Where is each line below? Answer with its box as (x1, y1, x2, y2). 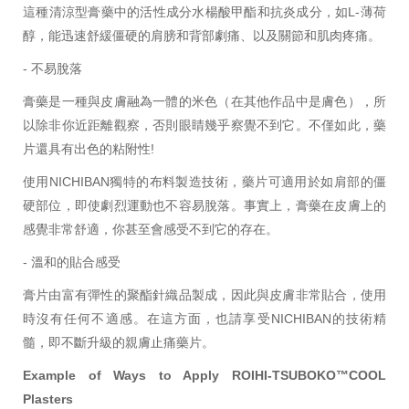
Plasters (23, 391, 73, 406)
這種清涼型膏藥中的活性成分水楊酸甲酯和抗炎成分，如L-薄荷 (23, 4, 386, 19)
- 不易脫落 (23, 60, 82, 76)
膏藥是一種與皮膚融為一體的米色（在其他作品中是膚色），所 (23, 93, 386, 109)
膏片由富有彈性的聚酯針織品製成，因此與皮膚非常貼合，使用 (23, 287, 386, 302)
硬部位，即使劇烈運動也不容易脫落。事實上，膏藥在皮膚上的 (23, 197, 386, 213)
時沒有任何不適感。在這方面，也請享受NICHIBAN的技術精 (23, 310, 386, 326)
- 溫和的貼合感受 (23, 254, 121, 269)
